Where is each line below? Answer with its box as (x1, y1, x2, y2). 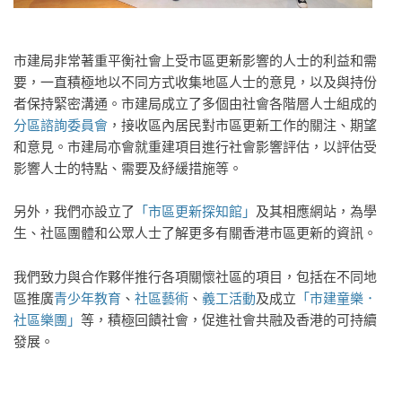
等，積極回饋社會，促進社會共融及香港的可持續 (81, 310, 377, 329)
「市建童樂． (296, 289, 377, 308)
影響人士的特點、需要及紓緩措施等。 (13, 159, 242, 178)
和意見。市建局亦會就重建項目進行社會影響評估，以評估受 (13, 137, 377, 156)
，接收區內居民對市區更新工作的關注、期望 (108, 116, 377, 135)
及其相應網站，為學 (256, 202, 377, 221)
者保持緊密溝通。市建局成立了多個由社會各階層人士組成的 (13, 94, 377, 113)
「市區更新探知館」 (135, 202, 256, 221)
